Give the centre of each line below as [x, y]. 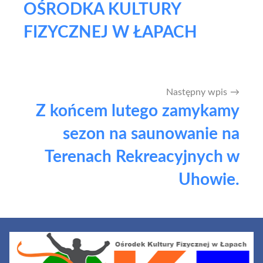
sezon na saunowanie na [151, 134]
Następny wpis [197, 92]
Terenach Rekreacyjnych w [142, 156]
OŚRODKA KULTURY [102, 10]
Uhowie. [209, 179]
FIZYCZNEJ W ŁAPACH [110, 33]
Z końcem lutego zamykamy [138, 111]
